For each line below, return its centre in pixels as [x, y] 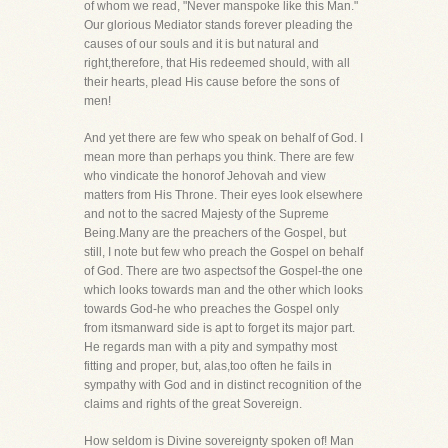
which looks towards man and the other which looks [223, 290]
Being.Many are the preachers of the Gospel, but [215, 233]
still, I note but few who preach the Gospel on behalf [223, 252]
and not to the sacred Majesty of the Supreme [206, 214]
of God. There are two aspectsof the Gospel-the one [223, 271]
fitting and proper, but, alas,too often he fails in [208, 366]
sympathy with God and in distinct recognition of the [223, 385]
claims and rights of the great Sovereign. [193, 404]
